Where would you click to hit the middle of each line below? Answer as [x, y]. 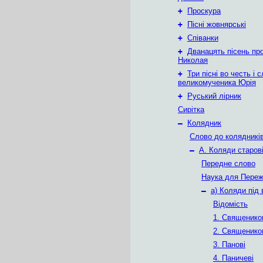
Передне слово [228, 163]
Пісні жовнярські [217, 24]
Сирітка [191, 109]
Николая [193, 60]
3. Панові [229, 245]
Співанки [203, 38]
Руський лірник [214, 96]
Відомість [230, 204]
